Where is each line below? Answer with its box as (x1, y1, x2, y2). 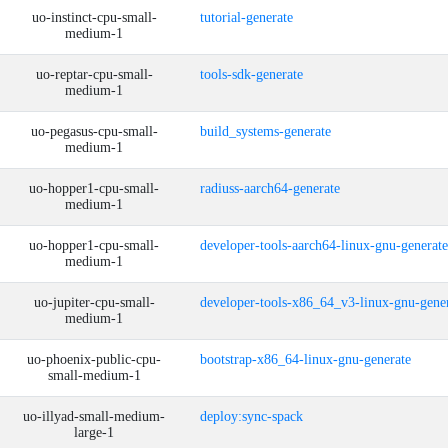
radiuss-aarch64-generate (200, 181, 340, 196)
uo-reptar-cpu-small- (35, 67, 153, 82)
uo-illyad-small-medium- (23, 409, 165, 424)
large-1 (74, 425, 114, 440)
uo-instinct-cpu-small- (31, 10, 157, 25)
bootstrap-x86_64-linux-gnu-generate (200, 352, 411, 367)
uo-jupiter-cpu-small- (33, 295, 155, 310)
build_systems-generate (200, 124, 331, 139)
